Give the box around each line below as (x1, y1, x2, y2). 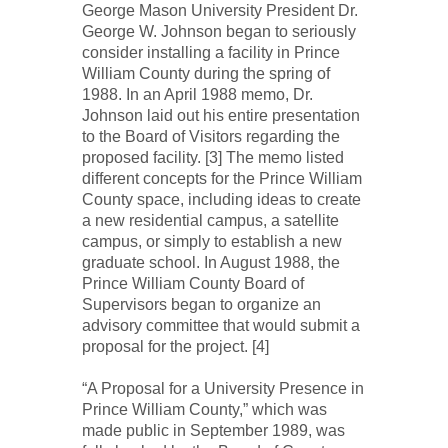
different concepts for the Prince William (81, 170, 362, 187)
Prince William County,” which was (81, 401, 327, 418)
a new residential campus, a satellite (81, 212, 339, 229)
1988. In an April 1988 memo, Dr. (81, 86, 313, 103)
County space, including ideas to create (81, 191, 361, 208)
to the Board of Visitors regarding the (81, 128, 340, 145)
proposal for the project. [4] (81, 338, 269, 355)
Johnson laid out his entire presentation (81, 107, 360, 124)
